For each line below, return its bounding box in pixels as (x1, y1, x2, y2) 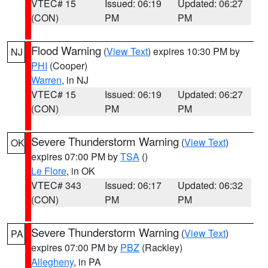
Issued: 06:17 (104, 178, 162, 192)
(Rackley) (139, 240, 182, 254)
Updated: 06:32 (178, 178, 243, 192)
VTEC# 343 (31, 178, 81, 192)
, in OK (66, 164, 95, 178)
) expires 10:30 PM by (148, 44, 240, 58)
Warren (31, 73, 62, 87)
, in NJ (62, 73, 89, 87)
